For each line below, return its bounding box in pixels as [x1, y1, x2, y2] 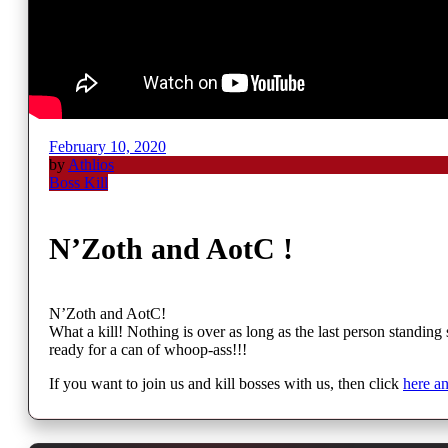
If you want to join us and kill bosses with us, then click [49, 375, 403, 393]
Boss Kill [49, 173, 108, 191]
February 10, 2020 [49, 137, 166, 155]
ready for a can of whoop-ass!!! [49, 341, 247, 359]
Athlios [68, 155, 114, 173]
